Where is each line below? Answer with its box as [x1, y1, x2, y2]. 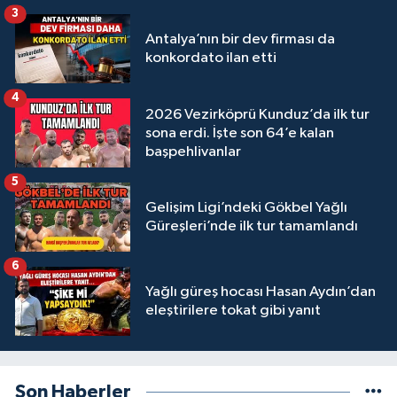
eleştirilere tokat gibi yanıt [145, 303, 321, 319]
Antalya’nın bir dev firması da [145, 32, 335, 48]
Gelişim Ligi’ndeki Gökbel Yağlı [145, 200, 347, 216]
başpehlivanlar [145, 144, 241, 160]
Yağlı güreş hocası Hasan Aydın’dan [145, 284, 376, 300]
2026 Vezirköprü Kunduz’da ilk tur [145, 106, 370, 122]
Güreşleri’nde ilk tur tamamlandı [145, 219, 358, 235]
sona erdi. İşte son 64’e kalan [145, 125, 334, 141]
